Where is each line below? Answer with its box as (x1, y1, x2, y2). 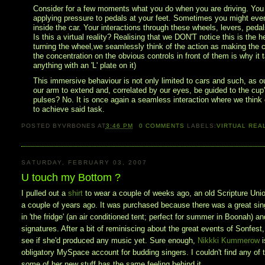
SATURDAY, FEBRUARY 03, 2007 (21, 159, 148, 166)
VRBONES (62, 122, 96, 129)
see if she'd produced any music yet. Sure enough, (21, 236, 198, 245)
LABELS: (187, 122, 217, 129)
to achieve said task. (33, 104, 105, 114)
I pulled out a (21, 189, 69, 198)
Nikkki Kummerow (198, 236, 263, 245)
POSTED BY (21, 122, 62, 129)
